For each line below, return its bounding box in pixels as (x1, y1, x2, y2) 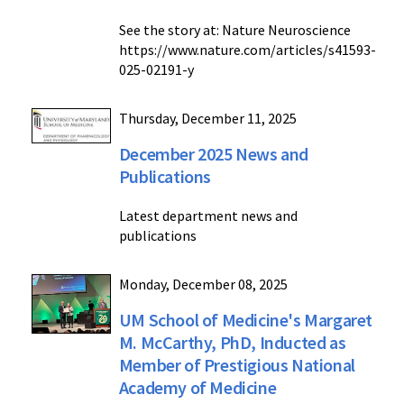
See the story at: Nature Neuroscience (118, 21, 351, 39)
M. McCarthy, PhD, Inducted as (118, 331, 346, 353)
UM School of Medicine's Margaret (118, 308, 372, 331)
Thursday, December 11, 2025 (118, 109, 297, 127)
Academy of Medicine (118, 376, 277, 399)
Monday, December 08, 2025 (118, 275, 288, 293)
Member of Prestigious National (118, 353, 355, 376)
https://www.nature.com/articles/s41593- (118, 41, 376, 59)
